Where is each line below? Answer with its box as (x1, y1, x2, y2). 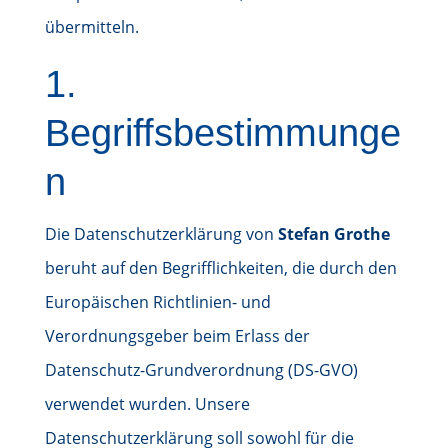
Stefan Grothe (277, 223, 390, 245)
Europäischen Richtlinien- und (44, 291, 271, 313)
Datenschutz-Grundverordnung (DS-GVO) (44, 359, 358, 381)
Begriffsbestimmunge (44, 112, 401, 154)
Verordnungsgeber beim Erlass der (44, 325, 310, 347)
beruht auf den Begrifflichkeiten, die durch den (44, 257, 397, 279)
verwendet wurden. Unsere (44, 393, 250, 415)
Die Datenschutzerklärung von (44, 223, 278, 245)
